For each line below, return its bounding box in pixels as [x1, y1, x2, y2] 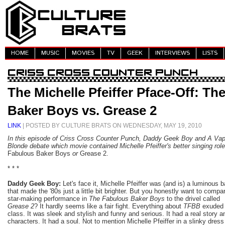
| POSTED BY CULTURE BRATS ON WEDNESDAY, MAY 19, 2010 [21, 122, 202, 129]
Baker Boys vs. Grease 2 [8, 102, 157, 118]
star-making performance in [8, 194, 89, 202]
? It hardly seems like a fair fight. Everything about [34, 202, 183, 210]
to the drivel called [165, 194, 220, 202]
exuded [200, 202, 223, 210]
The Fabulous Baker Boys [89, 194, 165, 202]
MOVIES [72, 49, 94, 58]
